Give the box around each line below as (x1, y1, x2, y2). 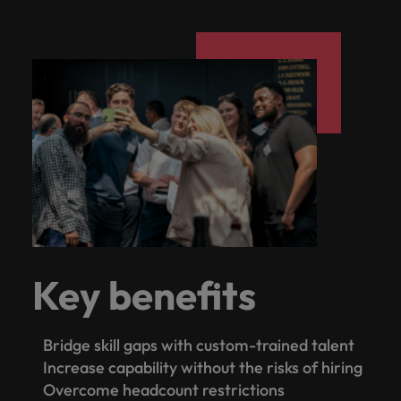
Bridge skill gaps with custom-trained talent (43, 335, 358, 356)
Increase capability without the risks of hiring (43, 357, 366, 379)
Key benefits (32, 270, 256, 320)
